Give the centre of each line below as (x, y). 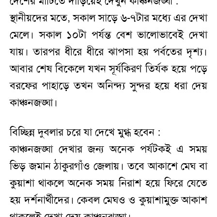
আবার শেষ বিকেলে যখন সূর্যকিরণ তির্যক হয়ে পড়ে (108, 69)
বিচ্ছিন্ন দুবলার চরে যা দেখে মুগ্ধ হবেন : (85, 132)
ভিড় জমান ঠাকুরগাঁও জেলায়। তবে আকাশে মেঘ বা (108, 166)
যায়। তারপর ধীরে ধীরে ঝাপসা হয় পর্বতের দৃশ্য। (108, 52)
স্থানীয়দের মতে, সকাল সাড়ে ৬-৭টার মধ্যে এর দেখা (108, 18)
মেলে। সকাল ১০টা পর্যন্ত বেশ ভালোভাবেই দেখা (108, 35)
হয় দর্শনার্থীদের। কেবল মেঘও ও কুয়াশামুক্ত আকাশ (108, 200)
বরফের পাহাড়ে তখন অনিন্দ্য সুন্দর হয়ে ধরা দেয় (108, 86)
